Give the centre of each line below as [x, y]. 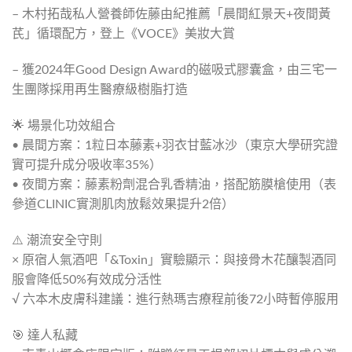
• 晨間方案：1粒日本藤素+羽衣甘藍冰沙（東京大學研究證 [175, 145]
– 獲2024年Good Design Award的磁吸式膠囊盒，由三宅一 [174, 70]
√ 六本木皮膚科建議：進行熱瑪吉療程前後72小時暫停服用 [175, 299]
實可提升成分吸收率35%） [87, 165]
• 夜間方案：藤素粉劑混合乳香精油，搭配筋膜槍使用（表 [174, 184]
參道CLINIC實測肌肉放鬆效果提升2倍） [123, 204]
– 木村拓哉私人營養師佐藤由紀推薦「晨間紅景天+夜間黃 [171, 15]
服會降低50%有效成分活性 [87, 279]
